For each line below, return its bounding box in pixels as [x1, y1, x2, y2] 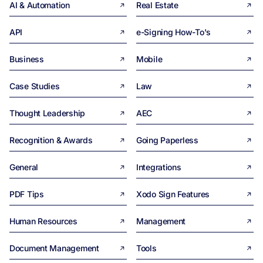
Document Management [9, 243, 99, 253]
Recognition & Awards [9, 135, 93, 145]
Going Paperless [136, 135, 198, 145]
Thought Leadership [9, 108, 85, 118]
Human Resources [9, 216, 77, 226]
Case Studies [9, 81, 60, 91]
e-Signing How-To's [136, 27, 211, 37]
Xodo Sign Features [136, 189, 210, 199]
